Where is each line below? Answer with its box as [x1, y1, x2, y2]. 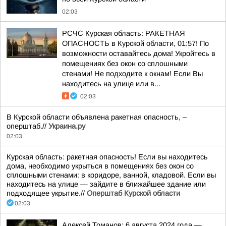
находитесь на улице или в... [62, 80, 160, 88]
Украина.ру [48, 122, 85, 130]
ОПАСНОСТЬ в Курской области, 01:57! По [62, 39, 209, 47]
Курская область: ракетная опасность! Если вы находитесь [7, 153, 208, 161]
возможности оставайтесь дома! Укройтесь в [62, 49, 215, 58]
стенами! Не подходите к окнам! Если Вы [62, 70, 203, 78]
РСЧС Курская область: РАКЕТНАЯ [62, 29, 185, 37]
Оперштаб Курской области [87, 189, 180, 197]
